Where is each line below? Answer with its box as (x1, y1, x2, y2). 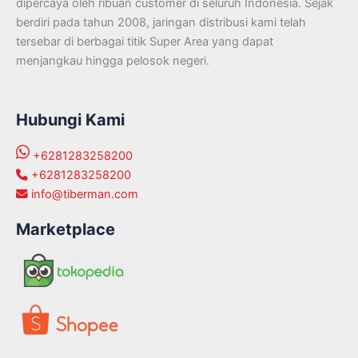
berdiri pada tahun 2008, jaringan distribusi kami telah (16, 14, 306, 30)
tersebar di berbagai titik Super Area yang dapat (16, 34, 273, 49)
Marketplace (16, 219, 115, 239)
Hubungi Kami (16, 110, 125, 130)
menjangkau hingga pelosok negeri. (16, 53, 209, 68)
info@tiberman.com (31, 186, 138, 201)
